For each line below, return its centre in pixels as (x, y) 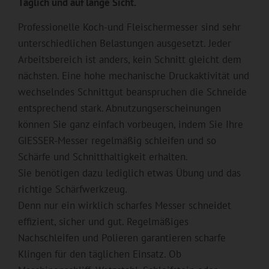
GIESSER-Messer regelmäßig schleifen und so (117, 140)
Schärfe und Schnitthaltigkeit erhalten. (103, 156)
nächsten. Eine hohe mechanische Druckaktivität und (134, 75)
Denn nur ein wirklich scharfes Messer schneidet (125, 205)
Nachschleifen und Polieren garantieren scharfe (122, 237)
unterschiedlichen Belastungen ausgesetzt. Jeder (125, 43)
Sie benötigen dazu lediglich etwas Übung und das (129, 173)
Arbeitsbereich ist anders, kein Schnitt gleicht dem (130, 59)
